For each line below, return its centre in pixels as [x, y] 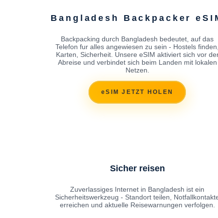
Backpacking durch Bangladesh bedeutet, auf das [137, 39]
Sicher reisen [137, 168]
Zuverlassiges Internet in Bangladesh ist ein [137, 189]
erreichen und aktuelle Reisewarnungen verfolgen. [137, 205]
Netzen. [137, 70]
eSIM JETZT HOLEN [137, 92]
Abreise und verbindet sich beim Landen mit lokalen [137, 62]
